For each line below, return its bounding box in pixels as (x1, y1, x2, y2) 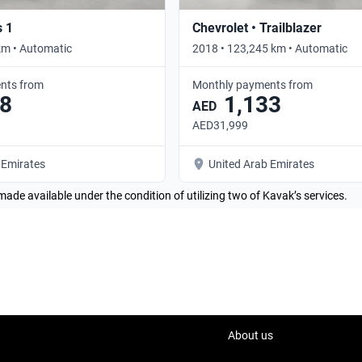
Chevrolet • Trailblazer (192, 19, 322, 36)
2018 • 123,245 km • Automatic (192, 41, 347, 55)
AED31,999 (192, 118, 248, 132)
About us (227, 329, 273, 342)
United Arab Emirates (208, 157, 314, 170)
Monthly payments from (192, 78, 313, 91)
